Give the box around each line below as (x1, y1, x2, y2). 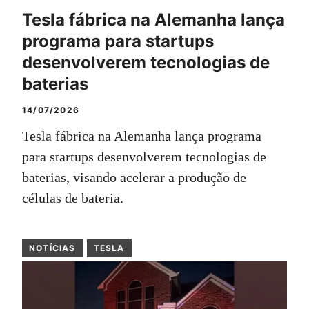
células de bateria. (22, 190, 123, 206)
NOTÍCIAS (29, 243, 76, 254)
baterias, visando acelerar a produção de (22, 170, 246, 186)
